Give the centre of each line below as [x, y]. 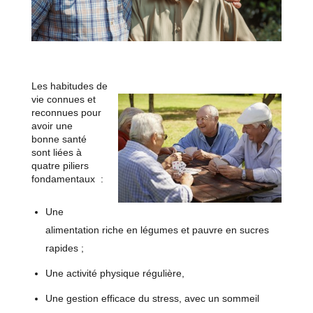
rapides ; [64, 248]
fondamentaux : [67, 179]
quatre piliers [60, 166]
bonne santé [59, 139]
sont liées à [56, 153]
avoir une [52, 126]
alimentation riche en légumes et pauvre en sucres [157, 230]
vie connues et [63, 100]
